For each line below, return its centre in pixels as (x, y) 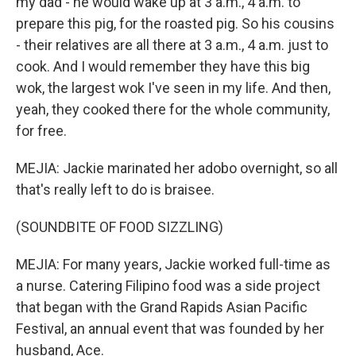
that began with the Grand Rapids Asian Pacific (162, 307)
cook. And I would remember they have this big (163, 66)
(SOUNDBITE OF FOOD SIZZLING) (120, 227)
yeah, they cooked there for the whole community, (173, 109)
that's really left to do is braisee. (115, 190)
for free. (41, 131)
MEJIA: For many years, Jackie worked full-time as (173, 264)
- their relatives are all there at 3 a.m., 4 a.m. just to (172, 45)
